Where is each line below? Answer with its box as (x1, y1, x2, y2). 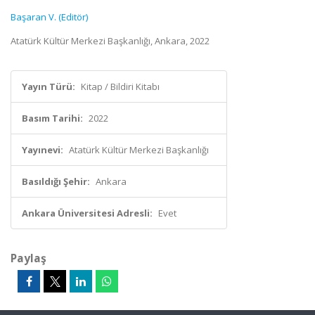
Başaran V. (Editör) (11, 11, 88, 23)
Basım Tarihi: (22, 112, 83, 124)
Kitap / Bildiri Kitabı (81, 80, 160, 93)
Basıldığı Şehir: (22, 175, 90, 188)
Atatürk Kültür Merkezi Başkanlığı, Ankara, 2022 (11, 34, 210, 47)
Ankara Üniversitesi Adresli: (22, 207, 153, 219)
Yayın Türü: (22, 80, 75, 93)
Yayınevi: (22, 143, 63, 156)
